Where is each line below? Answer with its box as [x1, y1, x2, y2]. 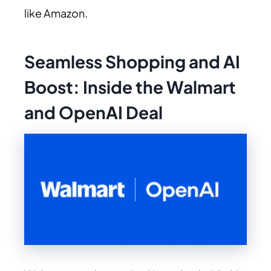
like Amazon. [24, 5, 88, 20]
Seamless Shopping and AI [24, 50, 240, 72]
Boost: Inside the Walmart [24, 76, 236, 97]
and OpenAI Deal [24, 101, 163, 123]
